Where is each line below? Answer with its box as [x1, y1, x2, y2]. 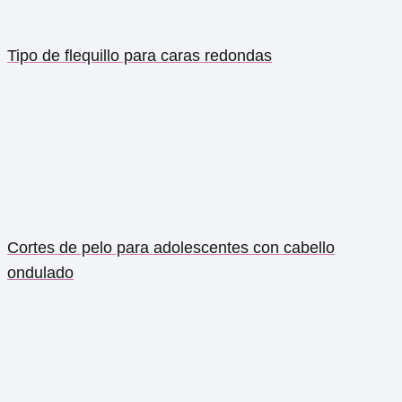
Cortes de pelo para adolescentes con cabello [7, 238, 335, 257]
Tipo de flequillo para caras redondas [7, 46, 272, 65]
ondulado [7, 263, 74, 282]
